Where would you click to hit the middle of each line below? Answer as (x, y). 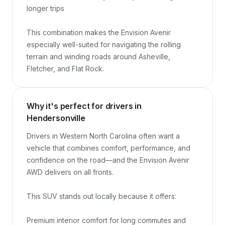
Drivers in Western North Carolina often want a (103, 136)
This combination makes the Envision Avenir (99, 32)
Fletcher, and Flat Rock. (65, 69)
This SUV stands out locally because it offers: (101, 196)
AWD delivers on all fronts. (70, 172)
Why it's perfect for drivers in (84, 106)
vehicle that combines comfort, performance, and (108, 148)
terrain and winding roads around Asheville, (98, 57)
